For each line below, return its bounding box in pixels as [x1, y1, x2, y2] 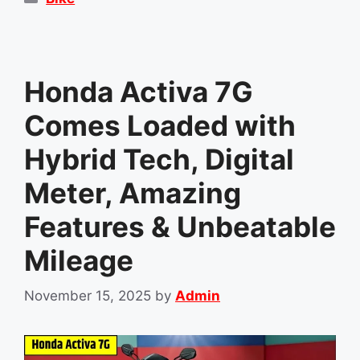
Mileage [24, 243, 133, 277]
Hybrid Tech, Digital [24, 141, 294, 176]
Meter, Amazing [24, 175, 241, 210]
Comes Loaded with [24, 108, 296, 142]
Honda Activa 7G [24, 74, 253, 108]
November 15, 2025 [24, 288, 151, 305]
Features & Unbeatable [24, 209, 336, 243]
